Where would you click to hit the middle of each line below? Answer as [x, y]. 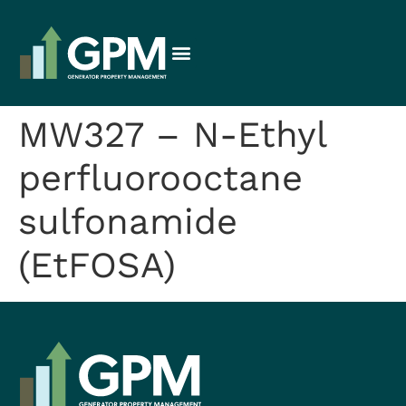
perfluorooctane [160, 178]
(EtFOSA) [97, 265]
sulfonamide [128, 221]
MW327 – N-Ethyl [172, 134]
